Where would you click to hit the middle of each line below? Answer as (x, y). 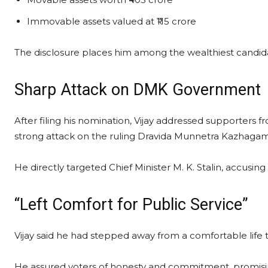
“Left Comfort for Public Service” (131, 205)
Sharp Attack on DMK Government (138, 90)
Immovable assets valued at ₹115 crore (112, 21)
